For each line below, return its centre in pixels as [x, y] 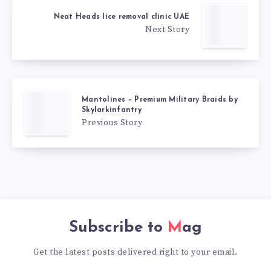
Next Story [167, 30]
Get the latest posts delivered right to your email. [135, 252]
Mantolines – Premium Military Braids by [160, 100]
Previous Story [112, 122]
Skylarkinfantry [112, 110]
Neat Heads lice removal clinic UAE [121, 17]
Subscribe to [118, 227]
